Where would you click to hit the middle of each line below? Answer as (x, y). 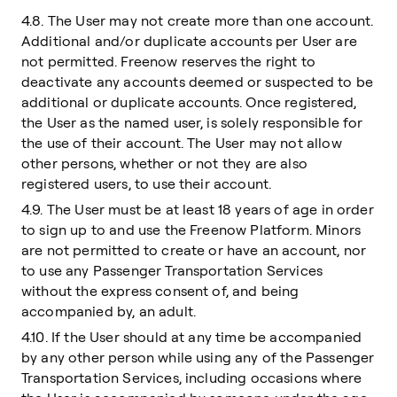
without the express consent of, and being (160, 291)
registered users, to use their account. (147, 183)
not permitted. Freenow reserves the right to (169, 61)
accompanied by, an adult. (109, 311)
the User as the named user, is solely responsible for (192, 122)
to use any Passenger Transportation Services (172, 270)
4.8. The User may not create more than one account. (198, 20)
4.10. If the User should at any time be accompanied (192, 337)
